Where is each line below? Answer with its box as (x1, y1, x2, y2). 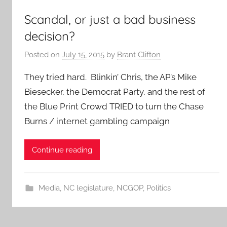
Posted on (24, 50, 62, 59)
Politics (146, 183, 171, 193)
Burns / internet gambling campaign (24, 116, 170, 126)
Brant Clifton (117, 50, 161, 59)
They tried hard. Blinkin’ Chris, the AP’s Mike (24, 72, 197, 82)
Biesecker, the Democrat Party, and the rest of (24, 87, 205, 97)
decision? (24, 28, 75, 44)
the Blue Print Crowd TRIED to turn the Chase (24, 101, 204, 111)
